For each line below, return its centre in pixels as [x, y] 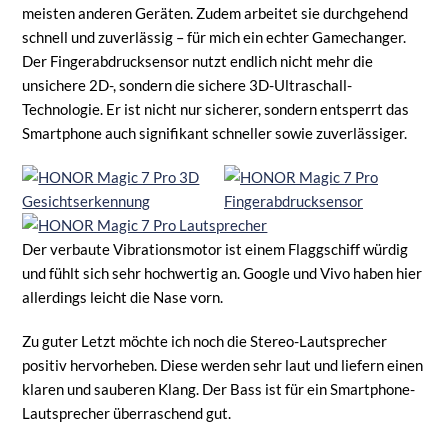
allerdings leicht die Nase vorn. [123, 296]
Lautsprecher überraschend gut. [127, 412]
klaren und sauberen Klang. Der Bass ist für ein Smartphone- [219, 388]
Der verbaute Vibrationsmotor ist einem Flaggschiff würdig [215, 248]
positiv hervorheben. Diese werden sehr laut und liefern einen [223, 364]
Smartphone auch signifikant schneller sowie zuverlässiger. [215, 132]
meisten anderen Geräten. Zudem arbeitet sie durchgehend [215, 12]
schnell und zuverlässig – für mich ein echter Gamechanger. [214, 36]
